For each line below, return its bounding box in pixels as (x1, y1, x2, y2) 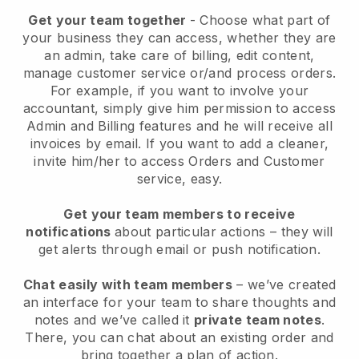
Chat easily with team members (22, 276, 233, 292)
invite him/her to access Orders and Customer (34, 152, 325, 169)
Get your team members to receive (63, 205, 296, 222)
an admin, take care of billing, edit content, (44, 46, 315, 63)
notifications (26, 223, 115, 240)
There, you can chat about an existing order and (25, 329, 334, 345)
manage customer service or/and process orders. (22, 64, 337, 81)
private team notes (194, 311, 321, 328)
